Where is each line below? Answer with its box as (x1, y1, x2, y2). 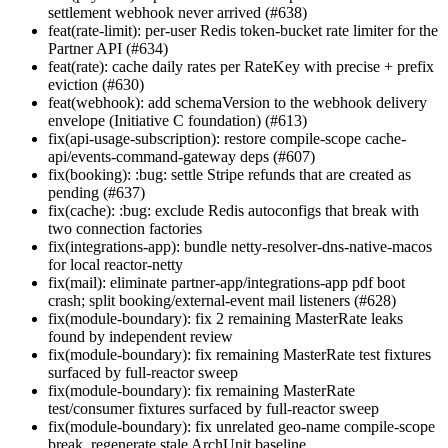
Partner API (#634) (48, 40, 168, 58)
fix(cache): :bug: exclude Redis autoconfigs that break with (48, 202, 419, 220)
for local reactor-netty (48, 256, 183, 274)
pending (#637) (48, 184, 145, 202)
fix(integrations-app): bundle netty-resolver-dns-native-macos (48, 238, 432, 256)
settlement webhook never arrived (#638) (48, 4, 307, 22)
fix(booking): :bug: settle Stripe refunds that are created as (48, 166, 411, 184)
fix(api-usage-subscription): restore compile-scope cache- (48, 130, 406, 148)
